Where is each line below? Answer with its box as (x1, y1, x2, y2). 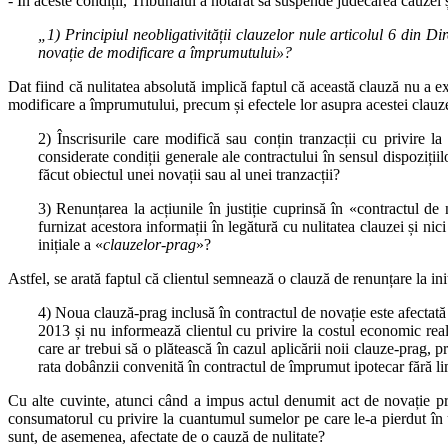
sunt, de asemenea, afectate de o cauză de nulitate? (8, 427, 325, 445)
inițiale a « (38, 235, 103, 253)
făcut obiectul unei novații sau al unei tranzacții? (38, 165, 340, 183)
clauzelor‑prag (103, 235, 196, 253)
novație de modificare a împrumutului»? (38, 43, 292, 61)
